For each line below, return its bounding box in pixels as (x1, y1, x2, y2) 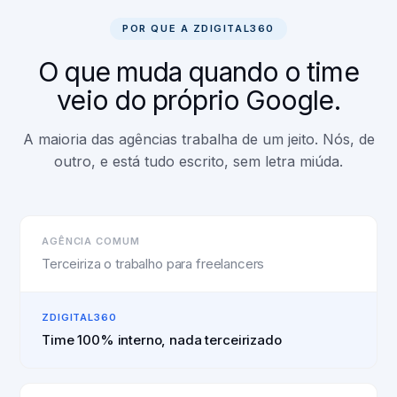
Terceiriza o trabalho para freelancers (42, 255, 265, 272)
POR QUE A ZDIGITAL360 (122, 22, 275, 35)
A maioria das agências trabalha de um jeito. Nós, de (22, 130, 375, 148)
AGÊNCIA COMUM (42, 235, 140, 247)
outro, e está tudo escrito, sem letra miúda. (54, 152, 343, 170)
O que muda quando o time (38, 56, 359, 88)
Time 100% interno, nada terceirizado (42, 331, 282, 348)
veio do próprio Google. (57, 84, 340, 116)
